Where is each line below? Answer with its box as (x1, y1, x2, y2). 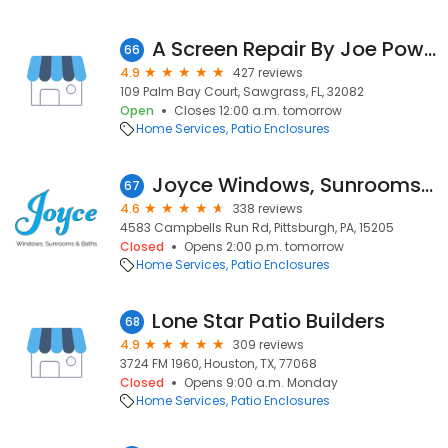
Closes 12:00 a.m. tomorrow (174, 102, 342, 119)
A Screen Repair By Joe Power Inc (424, 35, 436, 63)
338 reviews (233, 200, 303, 217)
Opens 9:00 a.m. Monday (184, 374, 338, 391)
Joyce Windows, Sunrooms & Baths (421, 171, 433, 199)
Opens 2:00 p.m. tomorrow (184, 238, 344, 255)
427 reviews (233, 64, 303, 81)
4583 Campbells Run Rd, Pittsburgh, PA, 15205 (120, 219, 394, 236)
